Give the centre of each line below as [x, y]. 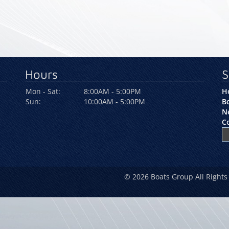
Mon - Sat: [43, 91]
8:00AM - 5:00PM [112, 91]
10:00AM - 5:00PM [114, 101]
